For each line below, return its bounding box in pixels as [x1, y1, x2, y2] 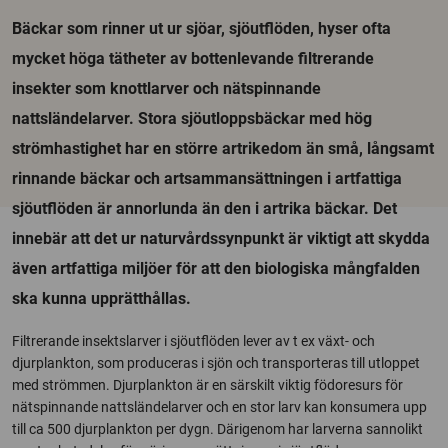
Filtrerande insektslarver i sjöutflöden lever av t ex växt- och [12, 333, 375, 349]
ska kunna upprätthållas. [12, 289, 191, 308]
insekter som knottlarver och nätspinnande [12, 79, 321, 98]
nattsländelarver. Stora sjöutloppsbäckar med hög [12, 109, 372, 128]
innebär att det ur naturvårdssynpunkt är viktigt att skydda [12, 229, 430, 248]
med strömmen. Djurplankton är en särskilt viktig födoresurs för [12, 377, 403, 393]
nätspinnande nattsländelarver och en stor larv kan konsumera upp [12, 399, 427, 415]
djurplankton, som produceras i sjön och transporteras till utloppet [12, 355, 420, 371]
